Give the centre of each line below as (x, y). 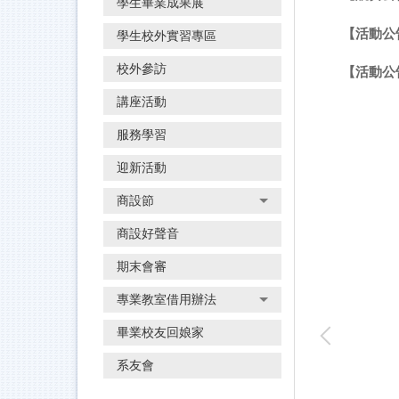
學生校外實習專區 (167, 36)
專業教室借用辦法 (167, 300)
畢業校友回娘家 (160, 333)
